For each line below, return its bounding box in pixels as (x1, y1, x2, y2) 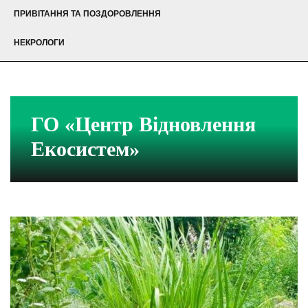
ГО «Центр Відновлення (31, 113, 256, 136)
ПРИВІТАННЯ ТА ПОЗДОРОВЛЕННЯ (14, 9, 161, 19)
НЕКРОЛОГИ (14, 38, 65, 48)
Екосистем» (31, 137, 140, 161)
